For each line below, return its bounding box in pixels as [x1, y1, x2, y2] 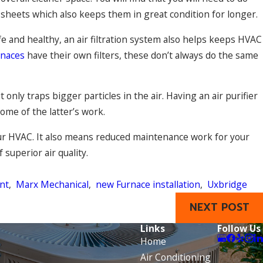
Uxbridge [207, 177, 247, 191]
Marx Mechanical [15, 177, 89, 191]
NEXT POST [189, 200, 249, 215]
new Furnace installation [95, 177, 200, 191]
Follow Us [217, 221, 261, 235]
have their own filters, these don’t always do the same [24, 48, 258, 62]
